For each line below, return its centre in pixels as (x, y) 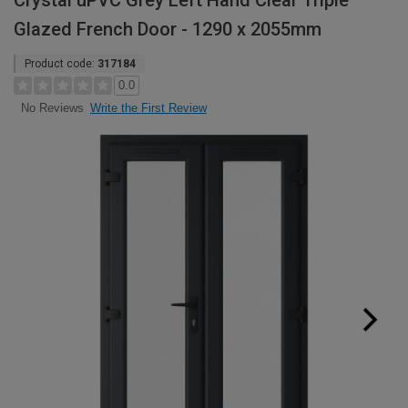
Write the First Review (148, 108)
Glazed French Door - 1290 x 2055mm (168, 29)
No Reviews (52, 108)
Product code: (61, 64)
